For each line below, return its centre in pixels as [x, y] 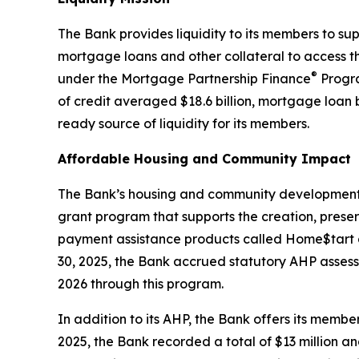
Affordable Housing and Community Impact [204, 158]
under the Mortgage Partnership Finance [184, 78]
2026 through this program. [141, 283]
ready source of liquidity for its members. [184, 123]
